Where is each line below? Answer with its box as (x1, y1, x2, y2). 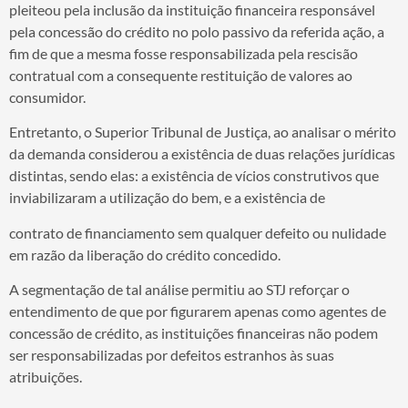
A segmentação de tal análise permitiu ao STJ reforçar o (9, 280, 350, 299)
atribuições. (9, 368, 82, 386)
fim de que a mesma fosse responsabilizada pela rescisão (9, 45, 358, 63)
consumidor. (9, 88, 86, 107)
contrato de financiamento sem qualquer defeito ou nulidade (9, 223, 386, 241)
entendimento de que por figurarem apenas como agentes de (9, 302, 386, 321)
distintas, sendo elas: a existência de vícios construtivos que (9, 167, 379, 185)
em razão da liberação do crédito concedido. (9, 245, 280, 263)
